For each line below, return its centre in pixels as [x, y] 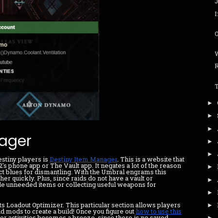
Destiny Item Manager [83, 159]
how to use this [159, 211]
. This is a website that [151, 159]
